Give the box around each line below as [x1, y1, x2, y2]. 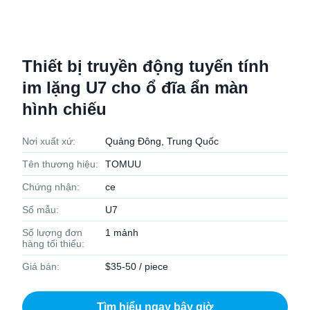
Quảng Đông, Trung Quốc [105, 136, 219, 147]
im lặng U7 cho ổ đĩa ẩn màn [22, 78, 248, 97]
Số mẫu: [22, 204, 59, 215]
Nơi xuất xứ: [22, 136, 75, 147]
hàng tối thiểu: [22, 238, 84, 249]
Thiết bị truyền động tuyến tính [22, 57, 269, 75]
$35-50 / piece [105, 261, 168, 272]
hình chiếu [22, 100, 107, 118]
